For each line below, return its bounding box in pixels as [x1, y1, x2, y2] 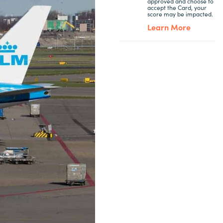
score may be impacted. [147, 9, 213, 18]
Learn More [147, 21, 191, 32]
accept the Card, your [147, 3, 207, 11]
